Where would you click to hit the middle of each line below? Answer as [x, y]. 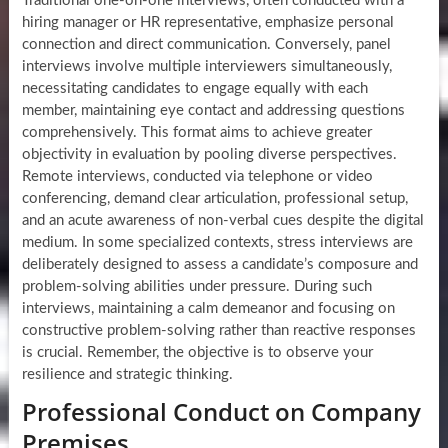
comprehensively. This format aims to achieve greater [196, 133]
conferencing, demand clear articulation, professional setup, [214, 199]
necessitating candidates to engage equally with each [194, 89]
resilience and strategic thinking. [127, 375]
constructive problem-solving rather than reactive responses [218, 331]
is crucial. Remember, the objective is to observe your [197, 353]
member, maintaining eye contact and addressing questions [213, 111]
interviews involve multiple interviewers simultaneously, [206, 67]
